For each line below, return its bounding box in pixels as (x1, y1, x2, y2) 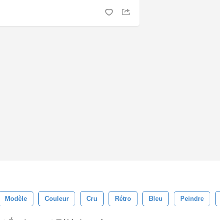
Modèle (5, 195, 27, 202)
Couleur (45, 195, 69, 202)
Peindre (180, 195, 204, 202)
